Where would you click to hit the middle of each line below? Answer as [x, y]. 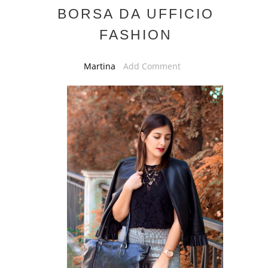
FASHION [135, 34]
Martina [100, 66]
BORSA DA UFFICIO [135, 13]
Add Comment [152, 66]
